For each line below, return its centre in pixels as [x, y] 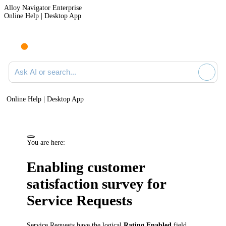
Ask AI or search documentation [54, 65]
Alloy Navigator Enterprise [43, 8]
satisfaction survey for [97, 184]
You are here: [46, 142]
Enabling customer [86, 167]
